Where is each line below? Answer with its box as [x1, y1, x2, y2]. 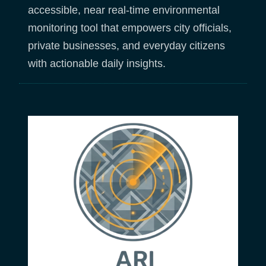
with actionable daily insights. [28, 57, 166, 69]
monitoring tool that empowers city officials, [28, 21, 232, 34]
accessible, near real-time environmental [28, 4, 220, 16]
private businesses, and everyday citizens [28, 39, 225, 52]
